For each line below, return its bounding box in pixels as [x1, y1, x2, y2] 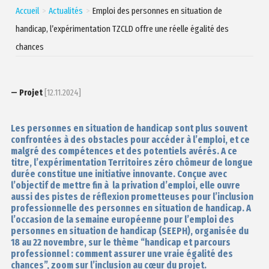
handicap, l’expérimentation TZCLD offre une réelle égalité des [16, 23, 229, 34]
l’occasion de [10, 213, 66, 225]
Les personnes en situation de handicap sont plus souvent [10, 122, 247, 134]
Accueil [16, 5, 40, 16]
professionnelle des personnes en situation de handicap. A [10, 202, 251, 214]
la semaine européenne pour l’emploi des [65, 213, 234, 225]
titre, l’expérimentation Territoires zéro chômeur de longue [10, 156, 253, 168]
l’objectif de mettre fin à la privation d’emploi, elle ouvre [10, 179, 240, 191]
